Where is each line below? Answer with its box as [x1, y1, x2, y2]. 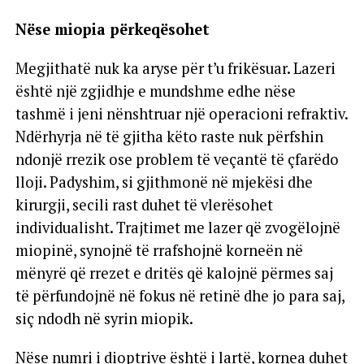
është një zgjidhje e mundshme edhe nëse [15, 80, 296, 101]
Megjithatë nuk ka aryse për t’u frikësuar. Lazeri [15, 58, 336, 78]
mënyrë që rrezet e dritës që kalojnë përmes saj [15, 262, 333, 283]
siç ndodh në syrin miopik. [15, 308, 193, 328]
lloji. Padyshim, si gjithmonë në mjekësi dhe [15, 171, 313, 192]
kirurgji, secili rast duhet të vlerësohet [15, 194, 273, 214]
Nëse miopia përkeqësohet [15, 19, 210, 39]
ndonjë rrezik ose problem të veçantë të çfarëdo [15, 149, 339, 169]
